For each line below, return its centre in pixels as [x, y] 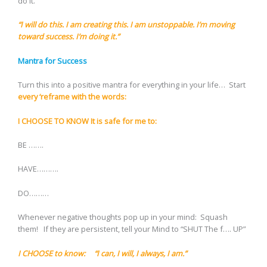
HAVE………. [38, 169]
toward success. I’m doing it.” [72, 37]
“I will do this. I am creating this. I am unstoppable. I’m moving [126, 25]
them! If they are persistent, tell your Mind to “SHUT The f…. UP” [132, 229]
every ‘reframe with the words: [72, 97]
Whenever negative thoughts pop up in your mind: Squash [123, 217]
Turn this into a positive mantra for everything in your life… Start [132, 85]
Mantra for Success [52, 60]
